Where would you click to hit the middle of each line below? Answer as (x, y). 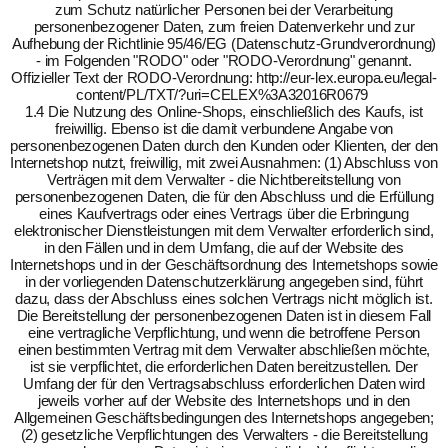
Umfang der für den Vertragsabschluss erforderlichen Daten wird (224, 383)
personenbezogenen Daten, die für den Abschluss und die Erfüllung (224, 196)
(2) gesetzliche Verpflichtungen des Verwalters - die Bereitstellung (224, 434)
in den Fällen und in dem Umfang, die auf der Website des (224, 247)
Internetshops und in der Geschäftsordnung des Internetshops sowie (224, 264)
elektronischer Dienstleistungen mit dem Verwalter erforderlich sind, (224, 230)
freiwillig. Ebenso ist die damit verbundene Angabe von (224, 128)
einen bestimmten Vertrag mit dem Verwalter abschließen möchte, (224, 349)
